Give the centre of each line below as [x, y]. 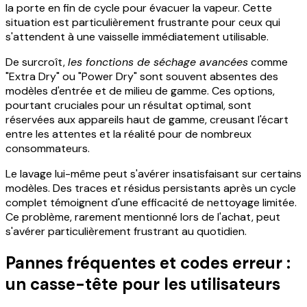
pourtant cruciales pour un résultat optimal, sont [128, 105]
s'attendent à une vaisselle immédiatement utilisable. [137, 36]
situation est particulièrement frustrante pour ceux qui [143, 22]
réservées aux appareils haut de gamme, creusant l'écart [147, 119]
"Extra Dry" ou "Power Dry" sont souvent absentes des [142, 76]
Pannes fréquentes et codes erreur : [148, 262]
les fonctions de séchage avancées [158, 62]
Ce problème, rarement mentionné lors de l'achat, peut [143, 217]
